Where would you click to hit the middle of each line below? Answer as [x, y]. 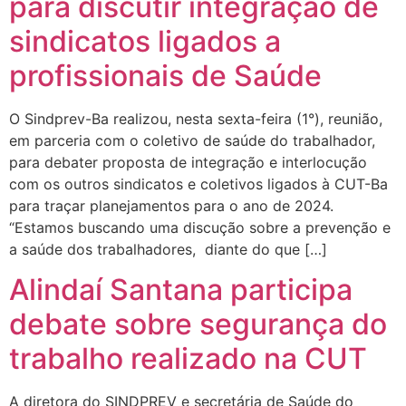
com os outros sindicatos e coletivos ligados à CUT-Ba [198, 184]
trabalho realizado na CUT [188, 359]
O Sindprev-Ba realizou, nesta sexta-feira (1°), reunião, [196, 119]
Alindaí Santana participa [181, 290]
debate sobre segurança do [198, 324]
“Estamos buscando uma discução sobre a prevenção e [200, 228]
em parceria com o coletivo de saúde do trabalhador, [192, 141]
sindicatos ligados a [145, 42]
